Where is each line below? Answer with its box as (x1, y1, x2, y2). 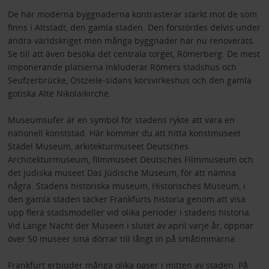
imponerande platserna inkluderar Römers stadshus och (7, 61, 237, 73)
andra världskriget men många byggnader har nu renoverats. (7, 34, 255, 46)
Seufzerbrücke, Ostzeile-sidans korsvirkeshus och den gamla (7, 74, 252, 86)
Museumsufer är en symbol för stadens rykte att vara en (7, 113, 235, 125)
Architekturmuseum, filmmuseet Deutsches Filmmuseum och (7, 153, 253, 165)
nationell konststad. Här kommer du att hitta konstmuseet (7, 127, 241, 139)
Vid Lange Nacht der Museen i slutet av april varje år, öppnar (7, 219, 253, 231)
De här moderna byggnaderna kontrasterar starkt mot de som (7, 8, 257, 20)
